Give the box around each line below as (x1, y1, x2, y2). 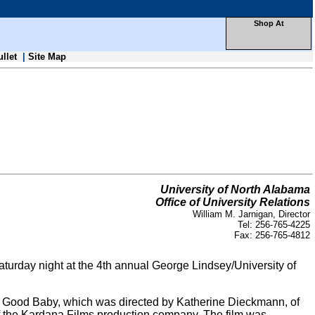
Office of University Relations (155, 196, 310, 208)
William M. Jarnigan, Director (193, 209, 310, 219)
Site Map (28, 51, 66, 62)
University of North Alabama (160, 184, 310, 195)
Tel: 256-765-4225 (238, 219, 310, 230)
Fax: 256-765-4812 (234, 230, 310, 240)
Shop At (253, 19, 284, 27)
